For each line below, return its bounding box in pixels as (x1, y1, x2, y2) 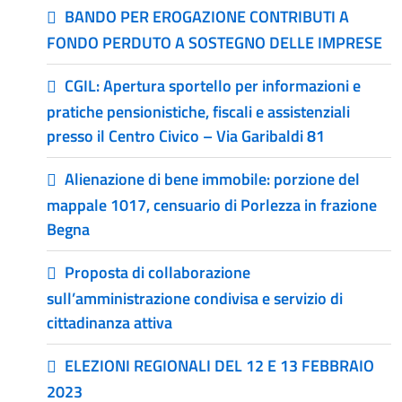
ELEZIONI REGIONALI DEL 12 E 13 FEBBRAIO (65, 354, 374, 378)
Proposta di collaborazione (65, 260, 250, 284)
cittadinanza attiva (47, 310, 172, 335)
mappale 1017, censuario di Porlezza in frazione (47, 193, 377, 217)
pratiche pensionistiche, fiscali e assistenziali (47, 100, 350, 124)
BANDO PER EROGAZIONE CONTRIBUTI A (65, 4, 349, 29)
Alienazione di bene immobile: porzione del (65, 167, 360, 191)
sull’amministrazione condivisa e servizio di (47, 286, 343, 310)
